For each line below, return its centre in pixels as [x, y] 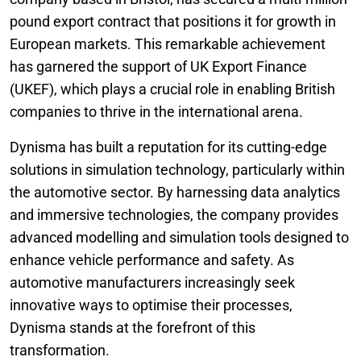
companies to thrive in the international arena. [156, 112]
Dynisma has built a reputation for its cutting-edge [168, 147]
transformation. [60, 350]
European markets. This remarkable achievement [168, 44]
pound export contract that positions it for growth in [173, 21]
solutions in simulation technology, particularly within [177, 170]
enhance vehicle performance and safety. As [152, 260]
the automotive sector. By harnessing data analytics [175, 192]
